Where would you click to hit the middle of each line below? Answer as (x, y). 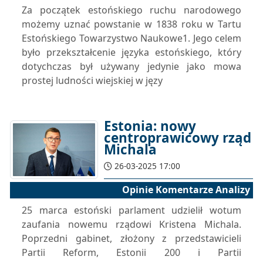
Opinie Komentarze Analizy (186, 190)
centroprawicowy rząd (178, 138)
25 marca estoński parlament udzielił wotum (131, 210)
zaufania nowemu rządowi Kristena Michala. (131, 224)
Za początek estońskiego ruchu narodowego (131, 10)
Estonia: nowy (150, 126)
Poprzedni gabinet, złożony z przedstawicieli (131, 238)
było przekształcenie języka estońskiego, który (131, 52)
